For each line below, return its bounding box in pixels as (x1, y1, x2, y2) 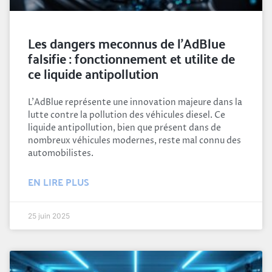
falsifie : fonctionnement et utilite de (28, 45, 235, 70)
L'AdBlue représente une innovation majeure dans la (28, 96, 242, 108)
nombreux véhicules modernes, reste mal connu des (28, 134, 241, 146)
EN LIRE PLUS (28, 172, 89, 191)
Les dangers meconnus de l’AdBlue (28, 30, 225, 55)
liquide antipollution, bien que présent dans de (28, 121, 221, 134)
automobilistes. (28, 147, 93, 159)
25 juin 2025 (28, 211, 70, 220)
